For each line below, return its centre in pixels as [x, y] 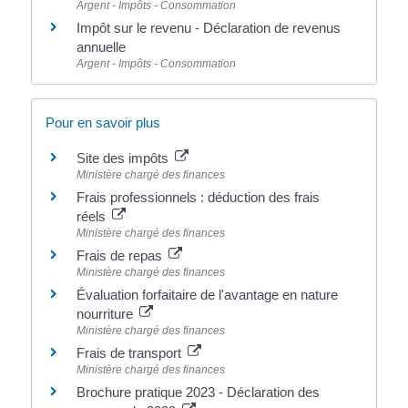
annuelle [101, 46]
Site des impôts [124, 158]
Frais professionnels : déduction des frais [198, 197]
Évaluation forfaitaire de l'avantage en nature [207, 294]
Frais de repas [121, 255]
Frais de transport [130, 352]
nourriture [106, 313]
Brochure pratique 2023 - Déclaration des [198, 392]
